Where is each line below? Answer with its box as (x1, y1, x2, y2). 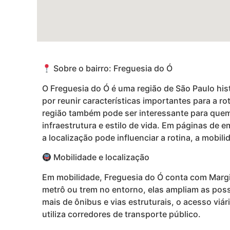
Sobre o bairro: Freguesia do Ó (51, 63, 173, 74)
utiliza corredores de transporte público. (42, 208, 201, 219)
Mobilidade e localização (51, 152, 150, 163)
